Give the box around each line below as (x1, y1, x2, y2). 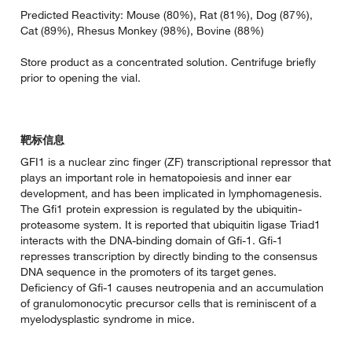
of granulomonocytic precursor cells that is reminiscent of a (20, 296, 317, 311)
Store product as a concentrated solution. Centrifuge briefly (20, 55, 316, 70)
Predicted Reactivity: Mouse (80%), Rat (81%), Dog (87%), (20, 8, 313, 23)
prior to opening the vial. (20, 71, 141, 86)
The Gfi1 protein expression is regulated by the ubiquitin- (20, 202, 302, 217)
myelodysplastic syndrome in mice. (20, 312, 195, 327)
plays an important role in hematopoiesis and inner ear (20, 170, 291, 185)
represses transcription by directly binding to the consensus (20, 249, 317, 264)
